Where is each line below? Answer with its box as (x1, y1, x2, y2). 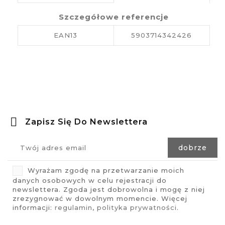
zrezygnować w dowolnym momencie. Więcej (13, 194, 187, 203)
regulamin (55, 203, 92, 212)
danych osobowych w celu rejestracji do (13, 176, 167, 185)
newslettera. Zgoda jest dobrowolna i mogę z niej (13, 185, 205, 194)
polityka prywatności (97, 203, 177, 212)
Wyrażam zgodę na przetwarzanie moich (28, 166, 184, 174)
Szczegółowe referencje (59, 12, 169, 22)
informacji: (13, 203, 55, 212)
